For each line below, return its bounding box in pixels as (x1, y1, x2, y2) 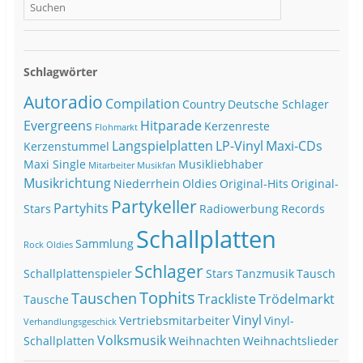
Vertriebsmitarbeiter (118, 314, 230, 329)
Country (181, 97, 225, 113)
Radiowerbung (199, 202, 279, 217)
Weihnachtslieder (242, 334, 339, 349)
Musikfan (136, 160, 176, 172)
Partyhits (53, 199, 109, 218)
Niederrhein (113, 177, 180, 192)
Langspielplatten (111, 137, 213, 156)
